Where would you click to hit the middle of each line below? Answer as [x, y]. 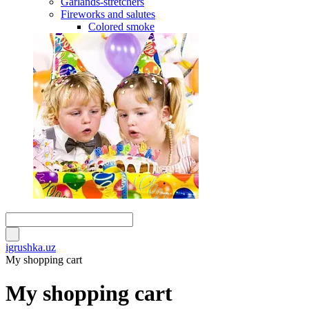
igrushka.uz [31, 247]
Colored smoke [121, 27]
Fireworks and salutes [108, 14]
